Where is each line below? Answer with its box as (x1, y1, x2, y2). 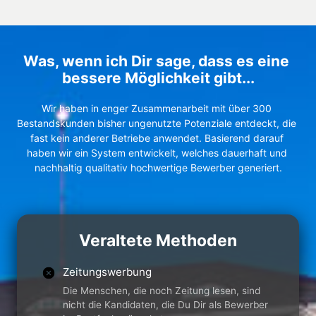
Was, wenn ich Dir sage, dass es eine (23, 51, 289, 70)
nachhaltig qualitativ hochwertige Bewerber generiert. (34, 161, 282, 174)
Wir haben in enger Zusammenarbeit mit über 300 (42, 102, 272, 114)
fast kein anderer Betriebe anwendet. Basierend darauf (30, 131, 284, 144)
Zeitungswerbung (63, 265, 152, 279)
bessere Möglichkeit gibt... (61, 68, 255, 87)
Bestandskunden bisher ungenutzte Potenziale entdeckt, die (17, 116, 296, 129)
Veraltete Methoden (79, 230, 237, 250)
